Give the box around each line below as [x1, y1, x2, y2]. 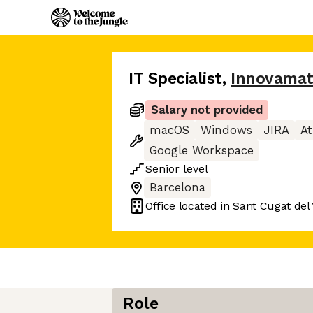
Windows [201, 124, 252, 137]
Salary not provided [151, 103, 263, 117]
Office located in [145, 199, 233, 212]
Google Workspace [150, 144, 254, 157]
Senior [145, 162, 180, 175]
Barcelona [150, 181, 205, 194]
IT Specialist [129, 69, 223, 88]
